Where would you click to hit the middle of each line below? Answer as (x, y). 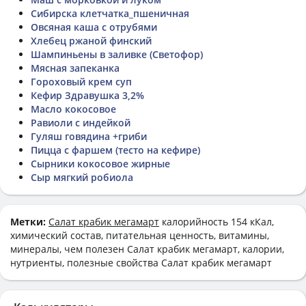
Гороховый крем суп (81, 81)
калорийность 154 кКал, (217, 221)
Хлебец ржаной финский (91, 40)
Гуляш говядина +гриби (89, 136)
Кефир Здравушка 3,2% (87, 95)
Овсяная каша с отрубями (94, 27)
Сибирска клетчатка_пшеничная (110, 13)
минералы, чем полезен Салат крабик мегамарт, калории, (147, 249)
